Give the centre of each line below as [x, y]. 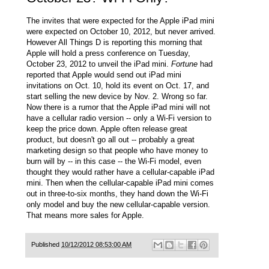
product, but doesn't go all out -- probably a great [110, 139]
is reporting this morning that [152, 42]
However [42, 42]
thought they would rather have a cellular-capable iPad [120, 172]
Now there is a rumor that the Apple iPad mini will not [118, 107]
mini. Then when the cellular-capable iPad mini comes [120, 183]
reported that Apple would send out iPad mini [104, 74]
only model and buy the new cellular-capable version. [118, 204]
